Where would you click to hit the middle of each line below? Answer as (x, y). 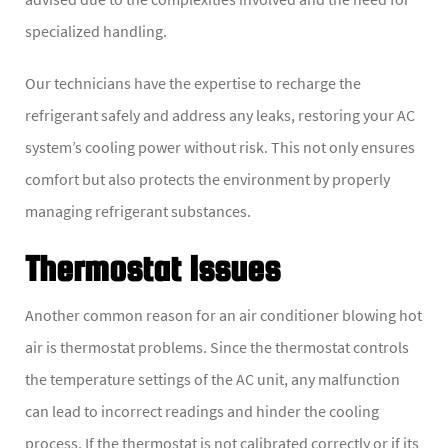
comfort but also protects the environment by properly (207, 179)
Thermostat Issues (152, 268)
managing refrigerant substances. (138, 211)
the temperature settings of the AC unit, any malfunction (212, 379)
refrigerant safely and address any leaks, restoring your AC (220, 115)
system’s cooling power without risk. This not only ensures (220, 147)
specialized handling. (96, 31)
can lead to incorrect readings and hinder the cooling (202, 411)
